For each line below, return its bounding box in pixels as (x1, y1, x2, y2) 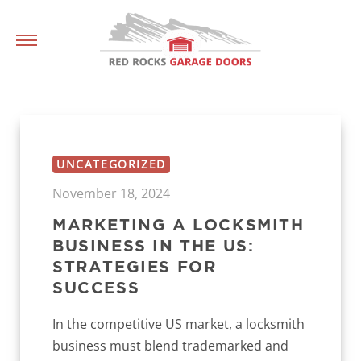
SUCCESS (52, 278, 140, 296)
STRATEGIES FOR (52, 257, 217, 275)
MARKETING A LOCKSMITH (52, 215, 305, 233)
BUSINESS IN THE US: (52, 236, 255, 254)
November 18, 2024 (52, 185, 170, 202)
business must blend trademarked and (52, 337, 288, 355)
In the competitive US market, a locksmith (52, 315, 305, 333)
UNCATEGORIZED (56, 156, 166, 172)
